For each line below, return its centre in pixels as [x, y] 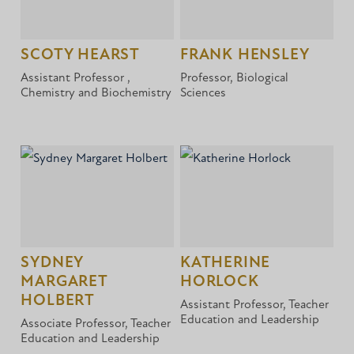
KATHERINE [226, 264]
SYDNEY [52, 264]
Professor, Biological [235, 79]
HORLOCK [220, 282]
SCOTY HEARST [81, 56]
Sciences [203, 94]
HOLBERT [58, 301]
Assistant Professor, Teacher [255, 305]
